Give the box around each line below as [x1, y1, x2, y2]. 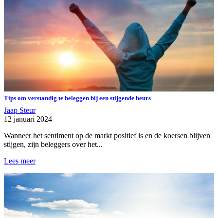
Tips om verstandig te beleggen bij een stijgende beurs [4, 94, 151, 102]
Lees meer [4, 156, 36, 165]
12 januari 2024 [4, 114, 52, 123]
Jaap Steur [4, 106, 36, 114]
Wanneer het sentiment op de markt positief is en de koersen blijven [4, 131, 210, 140]
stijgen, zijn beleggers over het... [4, 140, 103, 148]
